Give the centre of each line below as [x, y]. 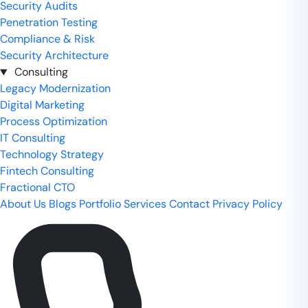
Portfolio [100, 204]
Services [145, 204]
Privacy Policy [247, 204]
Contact [189, 204]
